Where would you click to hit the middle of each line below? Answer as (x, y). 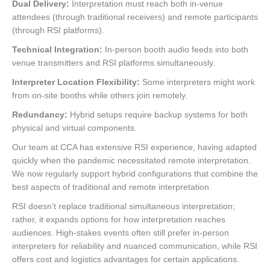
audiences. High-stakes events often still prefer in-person (121, 232)
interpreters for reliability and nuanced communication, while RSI (135, 246)
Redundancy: (40, 114)
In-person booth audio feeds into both (175, 49)
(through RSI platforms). (58, 30)
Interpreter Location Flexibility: (76, 82)
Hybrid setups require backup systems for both (158, 114)
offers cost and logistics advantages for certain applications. (126, 259)
